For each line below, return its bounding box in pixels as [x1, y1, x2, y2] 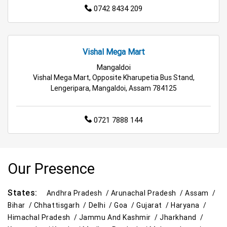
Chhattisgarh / [33, 201, 89, 210]
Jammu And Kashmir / [79, 213, 160, 222]
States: [8, 187, 47, 198]
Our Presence [8, 160, 95, 178]
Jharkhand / [160, 213, 206, 222]
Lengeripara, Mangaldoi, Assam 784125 [50, 83, 177, 93]
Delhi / [88, 201, 115, 210]
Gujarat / [136, 201, 171, 210]
